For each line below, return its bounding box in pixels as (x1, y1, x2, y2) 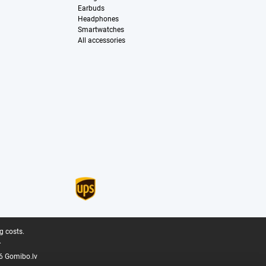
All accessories (77, 36, 125, 45)
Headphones (77, 15, 119, 24)
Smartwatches (77, 26, 124, 34)
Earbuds (77, 4, 104, 13)
